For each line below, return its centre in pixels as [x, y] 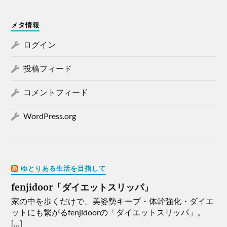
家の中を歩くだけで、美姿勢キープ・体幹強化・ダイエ [113, 201]
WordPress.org [50, 116]
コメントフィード [56, 92]
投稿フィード [48, 68]
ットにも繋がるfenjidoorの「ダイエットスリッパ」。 [108, 212]
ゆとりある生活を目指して [64, 168]
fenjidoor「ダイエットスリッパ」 [82, 188]
